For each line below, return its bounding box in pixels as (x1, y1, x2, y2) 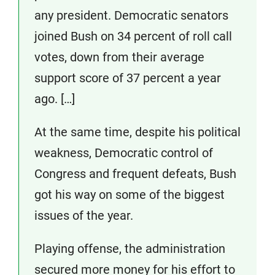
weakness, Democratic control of (34, 145, 213, 161)
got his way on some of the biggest (34, 187, 225, 203)
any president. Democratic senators (34, 8, 228, 23)
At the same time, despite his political (34, 125, 241, 140)
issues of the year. (34, 208, 133, 223)
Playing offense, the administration (34, 241, 225, 257)
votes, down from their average (34, 50, 204, 65)
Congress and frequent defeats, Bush (34, 166, 236, 182)
